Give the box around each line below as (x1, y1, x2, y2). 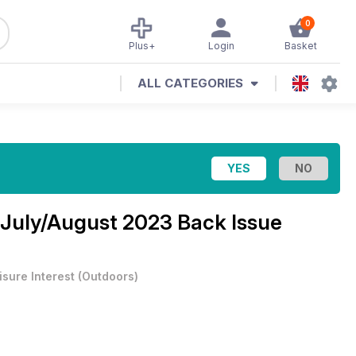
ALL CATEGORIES (137, 75, 243, 91)
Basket (284, 40, 317, 52)
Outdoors (82, 269, 134, 283)
